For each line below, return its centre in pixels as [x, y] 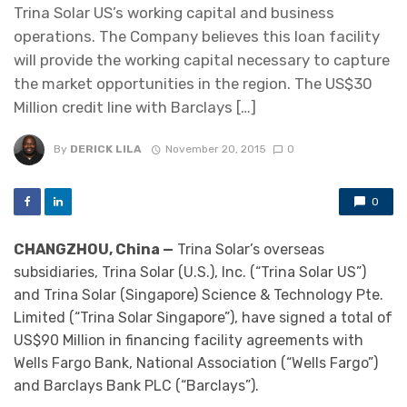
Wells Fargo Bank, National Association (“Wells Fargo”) [196, 363]
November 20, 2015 [215, 149]
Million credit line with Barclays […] [135, 108]
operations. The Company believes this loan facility [197, 37]
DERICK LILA [106, 149]
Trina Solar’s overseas [249, 250]
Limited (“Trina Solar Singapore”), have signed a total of [203, 318]
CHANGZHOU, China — [94, 250]
